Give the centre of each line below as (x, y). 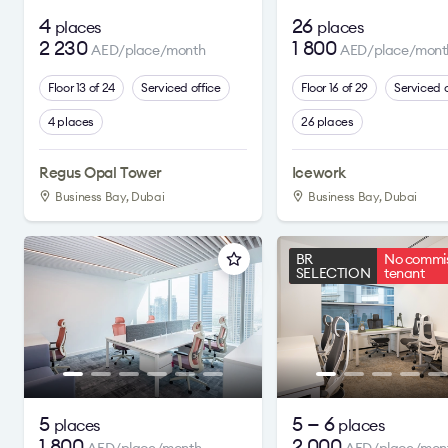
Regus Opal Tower (100, 172)
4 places (71, 121)
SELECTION (333, 273)
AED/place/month (148, 50)
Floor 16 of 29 (334, 87)
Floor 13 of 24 (81, 87)
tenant (404, 273)
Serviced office (180, 87)
